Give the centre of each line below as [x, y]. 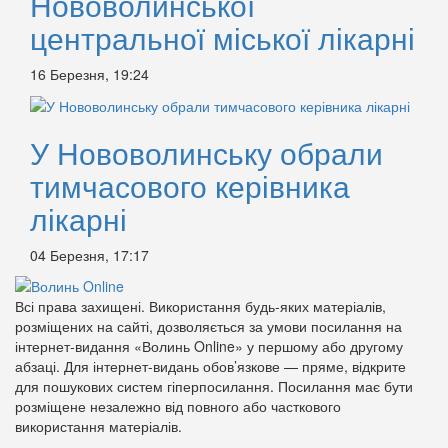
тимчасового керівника [190, 186]
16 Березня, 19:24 [89, 74]
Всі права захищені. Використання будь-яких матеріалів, [200, 306]
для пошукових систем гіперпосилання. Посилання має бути [214, 386]
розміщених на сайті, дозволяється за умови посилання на [208, 326]
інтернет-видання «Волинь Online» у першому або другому [209, 346]
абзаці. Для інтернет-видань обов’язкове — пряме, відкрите [210, 366]
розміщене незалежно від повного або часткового [178, 406]
